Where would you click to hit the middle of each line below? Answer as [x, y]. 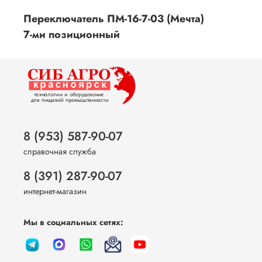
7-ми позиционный [72, 34]
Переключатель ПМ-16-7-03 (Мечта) [114, 18]
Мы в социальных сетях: [73, 222]
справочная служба [60, 151]
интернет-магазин [55, 191]
